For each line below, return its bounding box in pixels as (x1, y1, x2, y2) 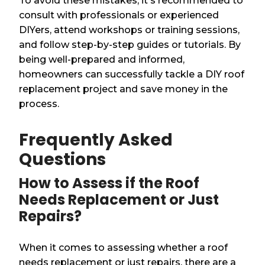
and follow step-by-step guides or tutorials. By (19, 39, 241, 51)
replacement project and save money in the (19, 83, 228, 95)
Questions (19, 148, 106, 172)
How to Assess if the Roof (19, 173, 200, 193)
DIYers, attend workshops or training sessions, (19, 24, 240, 36)
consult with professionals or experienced (19, 9, 219, 21)
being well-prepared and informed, (19, 54, 185, 66)
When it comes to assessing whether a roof (19, 242, 228, 254)
